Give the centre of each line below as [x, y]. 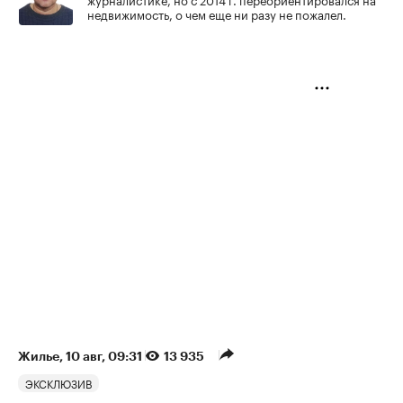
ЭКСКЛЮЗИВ [58, 383]
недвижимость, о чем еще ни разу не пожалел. [217, 14]
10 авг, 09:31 [105, 357]
